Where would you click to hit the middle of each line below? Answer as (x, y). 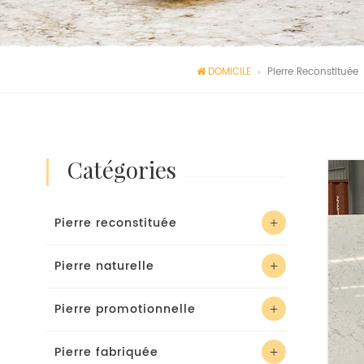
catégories (130, 172)
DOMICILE (230, 72)
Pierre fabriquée (106, 352)
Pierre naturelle (104, 266)
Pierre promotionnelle (125, 309)
